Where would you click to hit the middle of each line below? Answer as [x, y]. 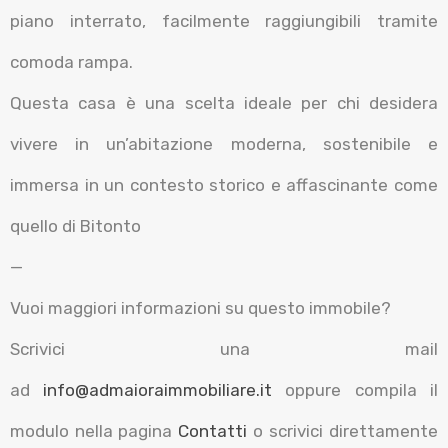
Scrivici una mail [224, 349]
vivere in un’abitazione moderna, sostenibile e [224, 144]
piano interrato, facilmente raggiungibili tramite [224, 21]
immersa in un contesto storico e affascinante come [224, 185]
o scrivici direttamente [342, 431]
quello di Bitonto [75, 226]
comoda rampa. [71, 62]
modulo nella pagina [94, 431]
